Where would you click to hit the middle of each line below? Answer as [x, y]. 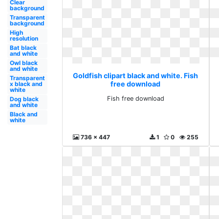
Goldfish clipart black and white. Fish [136, 76]
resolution [24, 38]
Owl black [23, 63]
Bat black [23, 48]
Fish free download [135, 99]
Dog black [24, 99]
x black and [26, 84]
